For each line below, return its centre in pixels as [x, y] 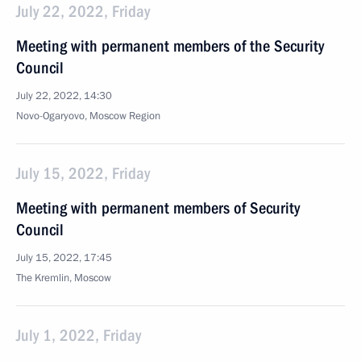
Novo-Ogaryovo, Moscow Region [88, 116]
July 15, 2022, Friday [83, 173]
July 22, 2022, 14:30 [64, 96]
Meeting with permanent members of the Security [170, 46]
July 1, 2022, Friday [79, 335]
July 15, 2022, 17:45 [64, 258]
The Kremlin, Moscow [64, 278]
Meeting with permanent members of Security [158, 208]
